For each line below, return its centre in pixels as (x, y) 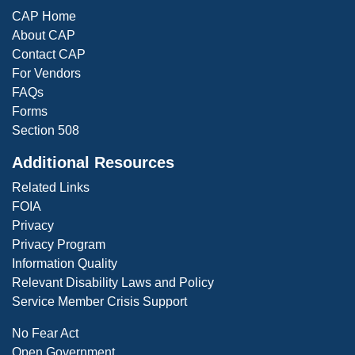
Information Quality (65, 263)
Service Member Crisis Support (99, 301)
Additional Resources (93, 162)
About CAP (44, 35)
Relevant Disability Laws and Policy (113, 282)
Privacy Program (59, 244)
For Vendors (46, 73)
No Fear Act (45, 333)
